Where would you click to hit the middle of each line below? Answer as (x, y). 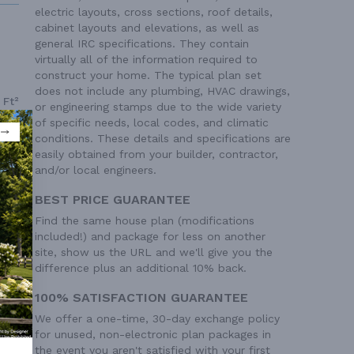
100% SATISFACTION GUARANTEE (141, 298)
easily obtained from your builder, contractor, (156, 154)
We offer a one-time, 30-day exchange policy (157, 318)
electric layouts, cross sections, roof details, (154, 12)
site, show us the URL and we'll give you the (154, 252)
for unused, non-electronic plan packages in (153, 334)
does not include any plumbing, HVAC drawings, (162, 91)
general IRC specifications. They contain (142, 43)
